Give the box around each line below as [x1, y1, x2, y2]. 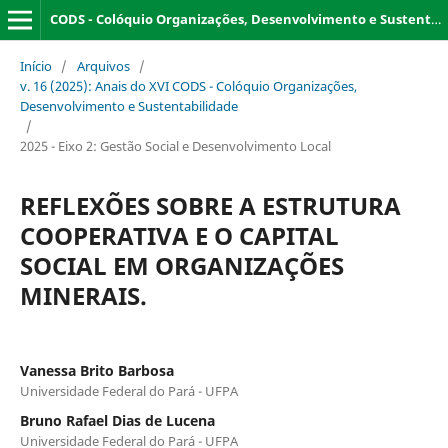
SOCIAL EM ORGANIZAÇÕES [19, 248, 344, 282]
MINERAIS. [19, 278, 147, 312]
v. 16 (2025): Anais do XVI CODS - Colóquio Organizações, [19, 76, 357, 95]
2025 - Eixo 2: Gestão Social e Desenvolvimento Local [19, 136, 331, 155]
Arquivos [76, 56, 130, 75]
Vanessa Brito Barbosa [19, 360, 174, 380]
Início [19, 56, 52, 75]
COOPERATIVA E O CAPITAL [19, 218, 339, 252]
